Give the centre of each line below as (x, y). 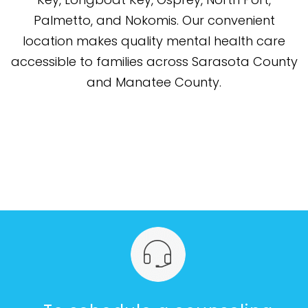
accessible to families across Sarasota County (154, 61)
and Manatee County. (154, 82)
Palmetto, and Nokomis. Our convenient (154, 20)
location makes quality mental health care (154, 41)
